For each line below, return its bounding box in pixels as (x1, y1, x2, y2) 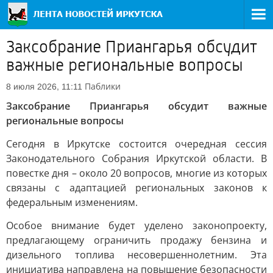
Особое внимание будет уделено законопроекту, (6, 219, 267, 232)
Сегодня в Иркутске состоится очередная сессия (6, 137, 267, 151)
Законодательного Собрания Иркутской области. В (6, 152, 267, 165)
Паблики (85, 80, 121, 92)
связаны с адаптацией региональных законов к (6, 181, 267, 194)
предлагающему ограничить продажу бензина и (6, 233, 267, 247)
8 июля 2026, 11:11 (6, 82, 82, 91)
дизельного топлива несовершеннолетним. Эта (6, 248, 267, 261)
